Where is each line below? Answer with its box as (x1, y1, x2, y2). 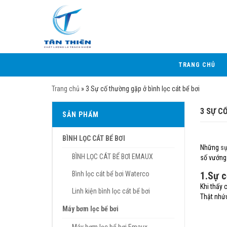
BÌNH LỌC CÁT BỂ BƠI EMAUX (72, 153, 153, 161)
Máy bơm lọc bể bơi (62, 205, 119, 213)
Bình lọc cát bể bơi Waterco (72, 170, 149, 178)
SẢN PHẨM (62, 110, 99, 119)
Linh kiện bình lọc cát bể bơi (72, 187, 150, 195)
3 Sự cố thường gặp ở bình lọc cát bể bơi (86, 85, 200, 93)
